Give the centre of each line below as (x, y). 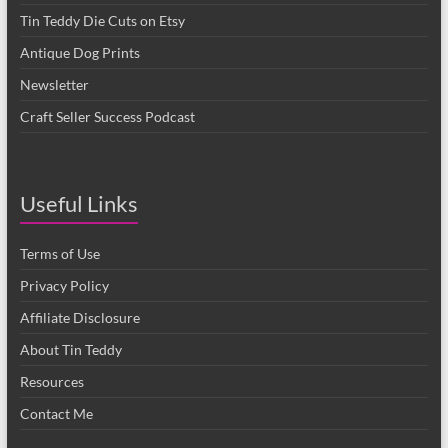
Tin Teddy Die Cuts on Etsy (102, 21)
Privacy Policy (64, 286)
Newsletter (54, 85)
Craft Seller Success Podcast (107, 117)
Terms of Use (59, 254)
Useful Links (78, 204)
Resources (51, 382)
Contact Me (56, 414)
